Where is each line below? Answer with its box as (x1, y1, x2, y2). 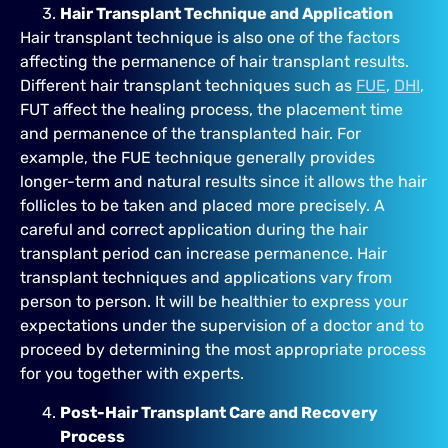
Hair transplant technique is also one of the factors (20, 28, 400, 48)
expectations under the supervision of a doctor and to (20, 316, 424, 336)
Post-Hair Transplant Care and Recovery (60, 402, 378, 422)
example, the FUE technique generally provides (20, 148, 375, 168)
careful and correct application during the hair (20, 220, 368, 240)
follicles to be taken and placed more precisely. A (20, 196, 385, 216)
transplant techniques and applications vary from (20, 268, 392, 288)
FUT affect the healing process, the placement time (20, 100, 403, 120)
